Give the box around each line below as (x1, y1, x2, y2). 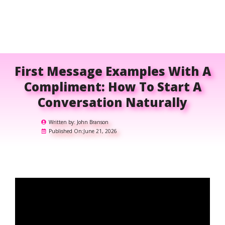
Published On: (48, 128, 83, 135)
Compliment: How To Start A (24, 78, 201, 95)
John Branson (76, 119, 108, 126)
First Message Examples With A (14, 63, 211, 79)
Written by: (48, 119, 77, 126)
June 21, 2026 (83, 128, 117, 135)
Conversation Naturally (38, 94, 187, 110)
